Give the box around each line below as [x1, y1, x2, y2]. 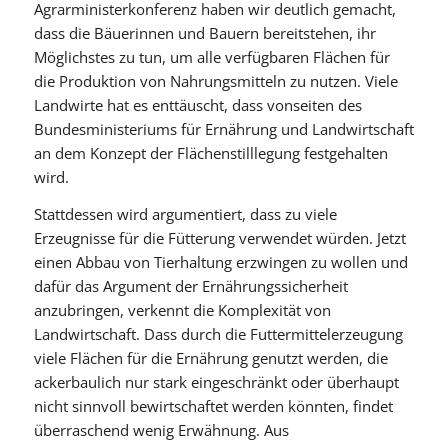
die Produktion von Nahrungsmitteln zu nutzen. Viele [33, 71, 398, 92]
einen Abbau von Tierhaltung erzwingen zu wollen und [33, 252, 408, 272]
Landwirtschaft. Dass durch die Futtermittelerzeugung [33, 324, 403, 344]
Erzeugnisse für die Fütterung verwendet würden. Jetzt [33, 228, 406, 248]
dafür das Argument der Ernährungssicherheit [33, 276, 348, 296]
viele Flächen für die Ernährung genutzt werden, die [33, 348, 388, 368]
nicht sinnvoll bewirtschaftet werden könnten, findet [33, 396, 393, 416]
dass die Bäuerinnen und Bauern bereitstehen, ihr [33, 23, 376, 44]
